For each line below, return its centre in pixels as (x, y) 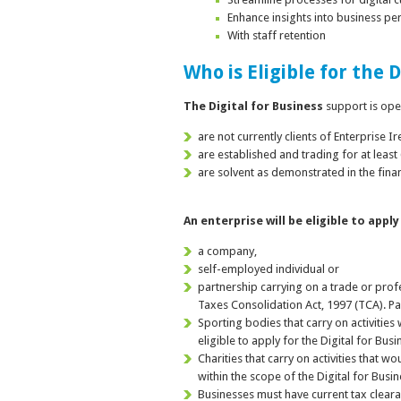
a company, (228, 252)
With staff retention (276, 35)
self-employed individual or (269, 269)
